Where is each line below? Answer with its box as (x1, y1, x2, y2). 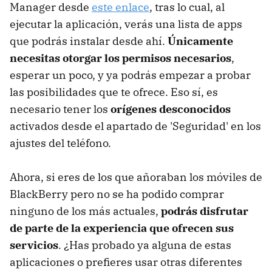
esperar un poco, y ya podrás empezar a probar (10, 68, 251, 83)
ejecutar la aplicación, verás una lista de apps (10, 17, 242, 32)
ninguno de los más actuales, (10, 204, 161, 219)
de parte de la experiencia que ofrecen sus (10, 221, 234, 236)
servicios (10, 238, 58, 253)
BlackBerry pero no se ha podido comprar (10, 187, 224, 202)
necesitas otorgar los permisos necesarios (10, 51, 231, 66)
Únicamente (168, 34, 233, 49)
